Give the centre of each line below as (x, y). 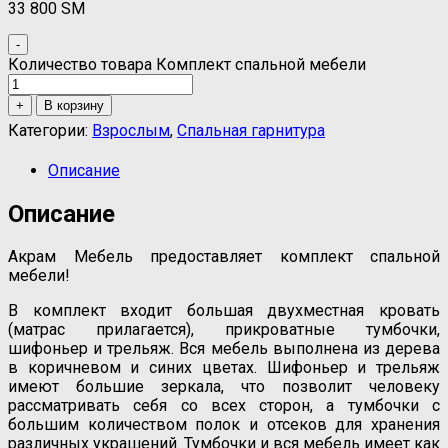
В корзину (74, 105)
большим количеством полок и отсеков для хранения (224, 425)
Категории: (50, 130)
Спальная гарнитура (251, 130)
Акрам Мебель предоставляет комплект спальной (224, 257)
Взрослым (131, 130)
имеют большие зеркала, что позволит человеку (224, 387)
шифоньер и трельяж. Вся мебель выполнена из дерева (224, 349)
